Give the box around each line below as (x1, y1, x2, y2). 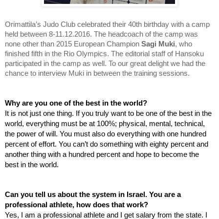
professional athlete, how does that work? (5, 200, 148, 209)
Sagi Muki (141, 40, 175, 48)
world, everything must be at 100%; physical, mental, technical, (5, 119, 205, 128)
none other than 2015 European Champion (5, 40, 141, 48)
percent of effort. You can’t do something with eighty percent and (5, 140, 208, 148)
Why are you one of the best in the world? (5, 99, 147, 107)
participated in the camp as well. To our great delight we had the (5, 59, 205, 67)
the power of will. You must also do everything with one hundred (5, 130, 206, 138)
